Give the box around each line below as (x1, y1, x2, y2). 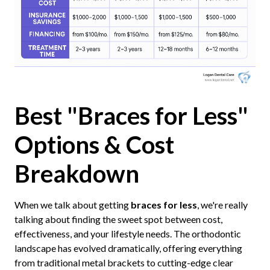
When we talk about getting (14, 198, 131, 210)
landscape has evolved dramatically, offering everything (14, 242, 242, 254)
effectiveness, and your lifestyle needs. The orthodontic (14, 227, 241, 239)
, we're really (196, 198, 248, 210)
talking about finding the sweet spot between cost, (14, 213, 222, 225)
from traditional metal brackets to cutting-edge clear (14, 256, 233, 268)
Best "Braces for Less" (14, 101, 248, 130)
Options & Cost (14, 130, 174, 159)
